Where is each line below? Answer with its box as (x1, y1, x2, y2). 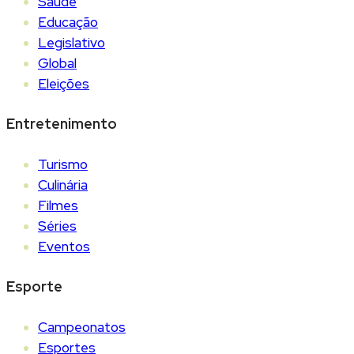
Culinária (38, 175, 88, 194)
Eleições (38, 75, 89, 93)
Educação (38, 13, 98, 32)
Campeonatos (38, 318, 126, 336)
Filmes (38, 196, 78, 214)
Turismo (38, 155, 88, 173)
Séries (38, 217, 77, 235)
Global (38, 55, 77, 73)
